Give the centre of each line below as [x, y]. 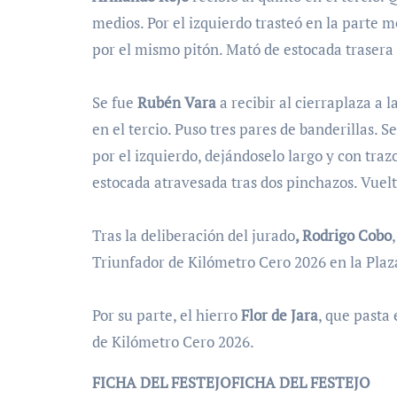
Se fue [115, 103]
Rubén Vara [177, 103]
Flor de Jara [280, 315]
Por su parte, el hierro [167, 315]
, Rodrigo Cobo [343, 236]
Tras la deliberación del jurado [194, 236]
